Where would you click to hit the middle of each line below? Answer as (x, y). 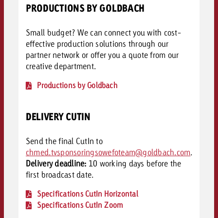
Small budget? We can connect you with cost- (103, 32)
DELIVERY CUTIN (58, 116)
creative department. (61, 66)
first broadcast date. (60, 174)
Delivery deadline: (56, 163)
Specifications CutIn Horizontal (88, 194)
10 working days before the (134, 163)
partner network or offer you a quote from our (102, 54)
